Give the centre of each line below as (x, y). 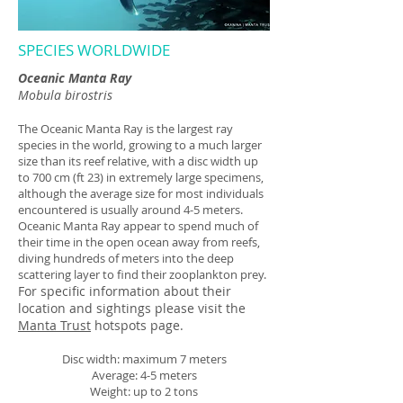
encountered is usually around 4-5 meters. (132, 210)
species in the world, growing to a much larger (140, 145)
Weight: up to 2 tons (144, 391)
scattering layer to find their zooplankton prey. (142, 274)
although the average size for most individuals (141, 193)
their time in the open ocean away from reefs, (139, 242)
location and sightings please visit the (132, 308)
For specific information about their (125, 291)
